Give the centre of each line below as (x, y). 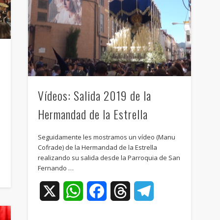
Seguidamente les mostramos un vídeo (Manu (106, 137)
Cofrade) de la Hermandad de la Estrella (97, 147)
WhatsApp (102, 191)
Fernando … (55, 168)
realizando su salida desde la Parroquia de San (109, 157)
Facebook (124, 191)
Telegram (171, 191)
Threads (145, 191)
